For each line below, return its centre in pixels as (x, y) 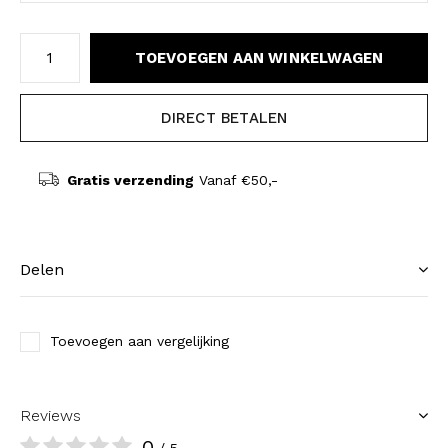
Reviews (50, 415)
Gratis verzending (130, 179)
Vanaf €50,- (235, 179)
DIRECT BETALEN (224, 117)
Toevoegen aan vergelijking (139, 340)
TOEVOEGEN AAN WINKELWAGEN (259, 57)
